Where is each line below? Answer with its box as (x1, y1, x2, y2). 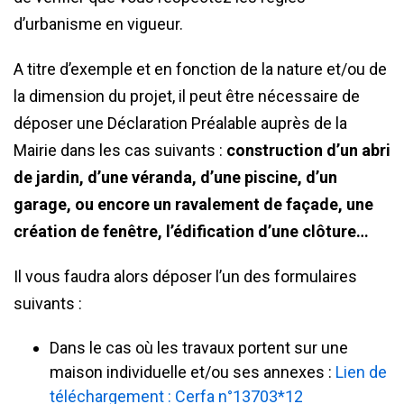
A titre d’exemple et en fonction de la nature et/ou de (14, 60, 387, 78)
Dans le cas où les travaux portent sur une (50, 338, 348, 357)
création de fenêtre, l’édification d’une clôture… (14, 222, 369, 241)
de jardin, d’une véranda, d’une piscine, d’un (14, 168, 337, 187)
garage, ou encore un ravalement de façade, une (14, 195, 373, 214)
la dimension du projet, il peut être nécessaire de (14, 87, 360, 106)
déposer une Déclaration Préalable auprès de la (14, 114, 347, 133)
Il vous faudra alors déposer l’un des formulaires (14, 267, 357, 286)
